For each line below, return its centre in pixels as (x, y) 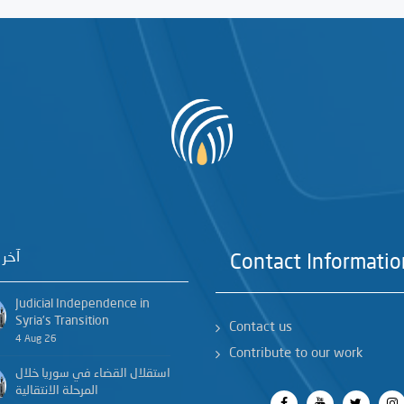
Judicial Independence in (82, 303)
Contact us (261, 327)
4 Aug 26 (36, 339)
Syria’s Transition (62, 321)
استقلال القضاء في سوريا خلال (92, 373)
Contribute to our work (296, 353)
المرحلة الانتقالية (56, 390)
